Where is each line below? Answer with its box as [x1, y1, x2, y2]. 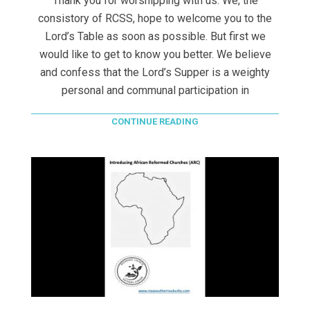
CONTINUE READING [111, 116, 199, 127]
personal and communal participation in [61, 84, 249, 98]
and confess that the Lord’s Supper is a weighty [40, 66, 270, 80]
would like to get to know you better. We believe [39, 48, 271, 62]
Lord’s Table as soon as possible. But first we [44, 30, 266, 44]
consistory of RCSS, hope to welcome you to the [38, 12, 272, 26]
